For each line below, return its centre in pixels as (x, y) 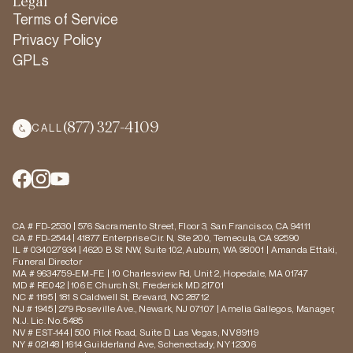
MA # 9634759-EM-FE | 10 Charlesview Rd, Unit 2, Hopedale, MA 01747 (161, 273)
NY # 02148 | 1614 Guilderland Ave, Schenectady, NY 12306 (134, 344)
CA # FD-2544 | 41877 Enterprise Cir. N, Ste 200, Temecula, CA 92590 (156, 237)
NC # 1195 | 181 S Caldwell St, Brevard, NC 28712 (111, 296)
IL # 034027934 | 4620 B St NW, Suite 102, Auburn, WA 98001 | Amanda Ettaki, (175, 249)
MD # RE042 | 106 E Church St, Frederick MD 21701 (119, 284)
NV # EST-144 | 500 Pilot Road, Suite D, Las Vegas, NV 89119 (136, 332)
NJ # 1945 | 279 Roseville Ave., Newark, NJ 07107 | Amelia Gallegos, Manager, (174, 308)
